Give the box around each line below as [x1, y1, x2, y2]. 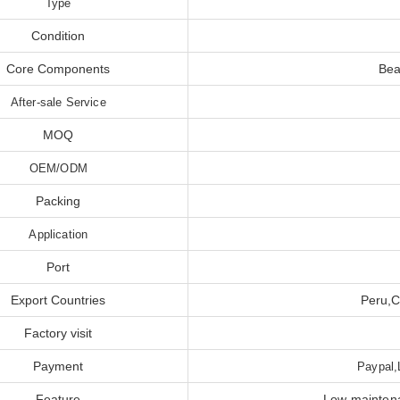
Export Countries [11, 293, 106, 308]
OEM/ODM [29, 162, 87, 176]
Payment [33, 359, 84, 374]
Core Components [6, 62, 111, 77]
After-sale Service [10, 96, 106, 110]
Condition [31, 29, 86, 44]
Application [29, 228, 88, 242]
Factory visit [24, 326, 93, 341]
